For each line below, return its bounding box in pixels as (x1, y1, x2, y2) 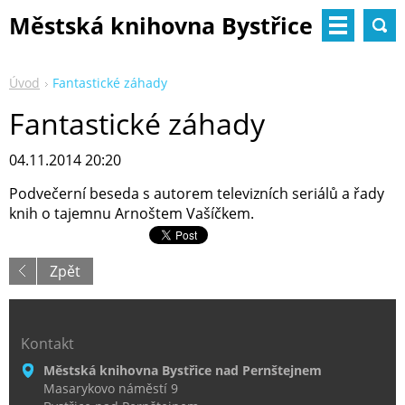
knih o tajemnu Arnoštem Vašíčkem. (9, 203, 254, 223)
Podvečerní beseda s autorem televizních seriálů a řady (9, 184, 384, 203)
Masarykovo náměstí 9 (43, 380, 178, 398)
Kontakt (21, 334, 74, 354)
